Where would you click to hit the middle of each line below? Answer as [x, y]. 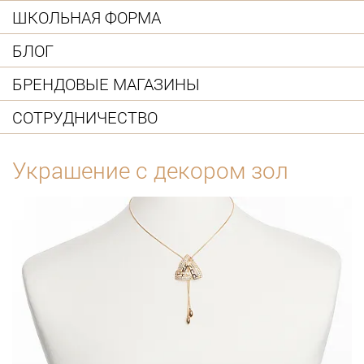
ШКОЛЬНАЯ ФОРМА [87, 17]
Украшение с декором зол [150, 171]
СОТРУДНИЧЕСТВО [85, 117]
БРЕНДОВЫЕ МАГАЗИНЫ [106, 83]
